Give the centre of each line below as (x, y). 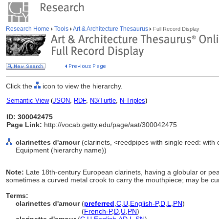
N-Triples (132, 100)
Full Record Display (175, 29)
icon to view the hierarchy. (82, 86)
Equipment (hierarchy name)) (61, 150)
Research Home (28, 29)
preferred (99, 203)
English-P (144, 203)
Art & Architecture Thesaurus (111, 29)
